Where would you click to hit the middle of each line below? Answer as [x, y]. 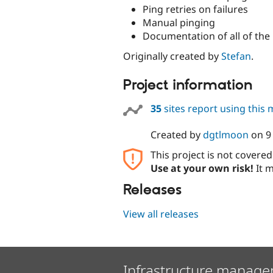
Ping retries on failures [195, 9]
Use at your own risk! [202, 168]
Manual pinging [179, 23]
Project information [188, 85]
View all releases [161, 214]
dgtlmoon [225, 135]
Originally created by [172, 56]
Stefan [236, 56]
